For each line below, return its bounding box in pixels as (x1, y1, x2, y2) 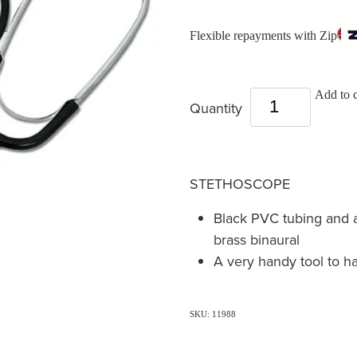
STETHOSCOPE (189, 173, 290, 194)
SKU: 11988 (189, 308, 236, 319)
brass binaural (213, 229, 300, 249)
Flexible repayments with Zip (189, 29, 337, 43)
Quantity (189, 97, 246, 118)
